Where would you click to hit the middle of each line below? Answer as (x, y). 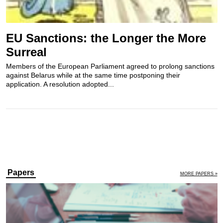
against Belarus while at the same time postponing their (93, 75)
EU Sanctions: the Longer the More (106, 38)
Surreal (26, 52)
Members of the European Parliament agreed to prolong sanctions (110, 66)
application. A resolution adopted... (60, 84)
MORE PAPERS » (199, 174)
